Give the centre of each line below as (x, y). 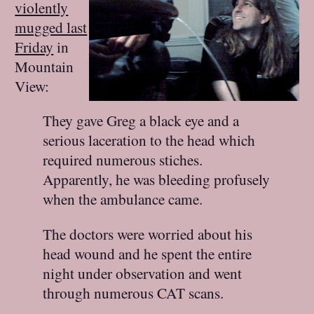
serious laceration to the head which (149, 140)
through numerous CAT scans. (134, 292)
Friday (34, 47)
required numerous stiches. (123, 160)
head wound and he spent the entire (148, 253)
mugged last (51, 27)
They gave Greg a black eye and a (141, 121)
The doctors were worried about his (148, 233)
